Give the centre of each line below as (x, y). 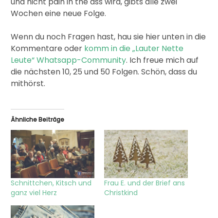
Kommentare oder (47, 49)
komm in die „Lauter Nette (134, 49)
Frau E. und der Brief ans (144, 183)
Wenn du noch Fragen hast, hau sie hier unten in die (108, 37)
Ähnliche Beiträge (37, 120)
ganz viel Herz (34, 192)
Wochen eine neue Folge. (58, 14)
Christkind (121, 192)
